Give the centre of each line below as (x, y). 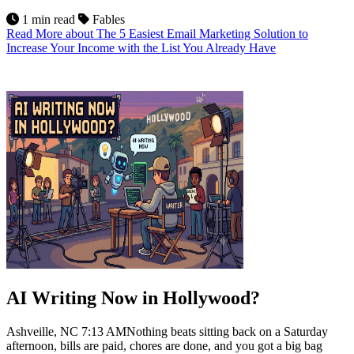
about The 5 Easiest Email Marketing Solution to (187, 34)
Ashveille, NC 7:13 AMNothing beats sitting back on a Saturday (167, 332)
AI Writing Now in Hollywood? (133, 298)
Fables (107, 20)
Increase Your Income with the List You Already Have (141, 48)
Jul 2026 (177, 85)
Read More (36, 34)
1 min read (49, 20)
